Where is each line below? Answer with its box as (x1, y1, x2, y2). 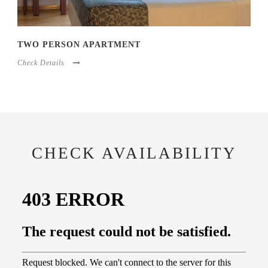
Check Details (17, 59, 65, 68)
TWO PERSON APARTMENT (17, 40, 141, 50)
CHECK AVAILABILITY (31, 144, 237, 163)
